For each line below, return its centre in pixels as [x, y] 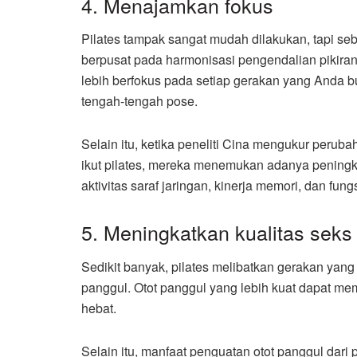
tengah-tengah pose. [139, 101]
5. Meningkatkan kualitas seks [217, 232]
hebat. [99, 308]
